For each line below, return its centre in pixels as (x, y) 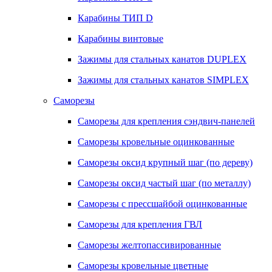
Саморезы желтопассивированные (149, 245)
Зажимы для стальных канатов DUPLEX (162, 59)
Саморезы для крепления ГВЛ (140, 224)
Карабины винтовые (121, 39)
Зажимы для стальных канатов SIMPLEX (163, 80)
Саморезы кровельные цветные (143, 266)
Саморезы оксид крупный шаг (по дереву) (165, 162)
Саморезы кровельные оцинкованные (156, 142)
